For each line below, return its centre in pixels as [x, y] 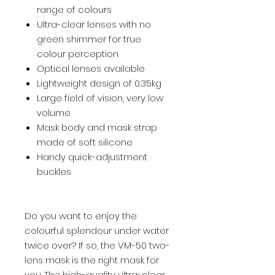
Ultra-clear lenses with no [94, 24]
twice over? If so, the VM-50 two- [97, 245]
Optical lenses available [91, 68]
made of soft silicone [85, 142]
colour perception [78, 53]
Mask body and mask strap [97, 127]
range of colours [74, 9]
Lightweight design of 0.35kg [99, 83]
